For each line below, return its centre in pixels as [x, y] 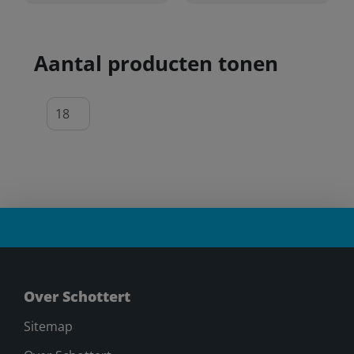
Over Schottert [77, 296]
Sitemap [48, 326]
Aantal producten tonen [156, 63]
